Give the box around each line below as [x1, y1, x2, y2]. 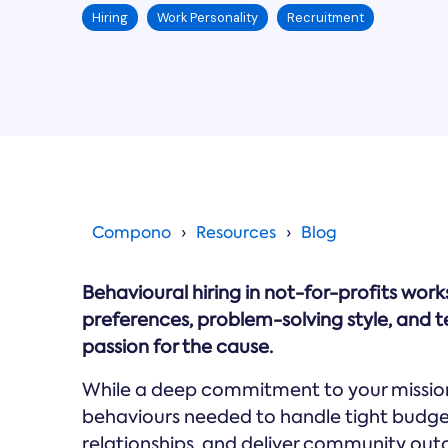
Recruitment [287, 9, 364, 26]
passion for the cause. [82, 335, 273, 359]
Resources [196, 222, 276, 243]
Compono [92, 222, 171, 243]
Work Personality [157, 9, 258, 26]
